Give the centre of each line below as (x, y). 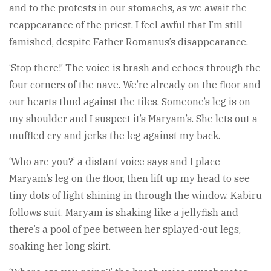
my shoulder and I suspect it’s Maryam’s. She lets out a (133, 119)
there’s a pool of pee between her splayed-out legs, (125, 230)
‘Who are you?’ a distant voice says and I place (115, 162)
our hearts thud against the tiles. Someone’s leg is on (130, 102)
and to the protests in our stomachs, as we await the (128, 8)
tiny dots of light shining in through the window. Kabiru (135, 196)
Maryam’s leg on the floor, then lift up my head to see (129, 179)
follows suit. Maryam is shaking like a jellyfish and (124, 213)
